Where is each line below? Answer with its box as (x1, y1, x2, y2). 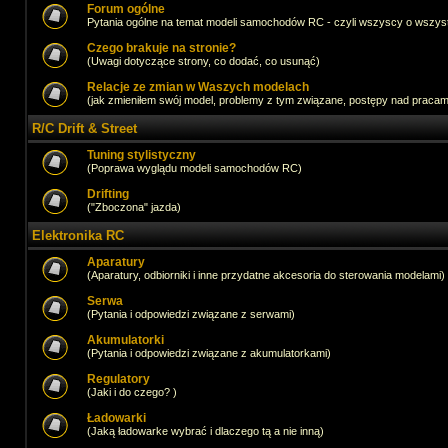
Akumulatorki (87, 333, 164, 347)
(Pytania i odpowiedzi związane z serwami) (87, 308, 295, 320)
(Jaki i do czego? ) (87, 386, 177, 398)
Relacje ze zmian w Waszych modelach (87, 80, 309, 94)
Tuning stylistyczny (87, 148, 196, 162)
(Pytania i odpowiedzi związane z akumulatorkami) (87, 347, 331, 359)
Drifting (87, 187, 129, 201)
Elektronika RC (32, 228, 124, 243)
